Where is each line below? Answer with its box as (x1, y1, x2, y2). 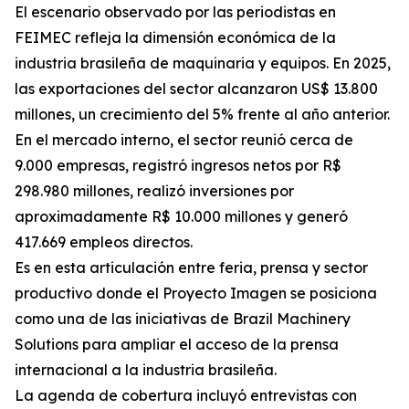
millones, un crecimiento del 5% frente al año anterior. (15, 105, 390, 124)
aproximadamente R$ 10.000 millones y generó (15, 207, 348, 226)
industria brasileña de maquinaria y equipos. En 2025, (15, 54, 391, 73)
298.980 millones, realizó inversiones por (15, 182, 294, 201)
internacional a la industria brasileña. (15, 361, 277, 380)
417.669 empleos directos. (15, 233, 193, 252)
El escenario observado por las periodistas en (15, 3, 336, 22)
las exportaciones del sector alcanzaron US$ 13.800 (15, 79, 378, 99)
